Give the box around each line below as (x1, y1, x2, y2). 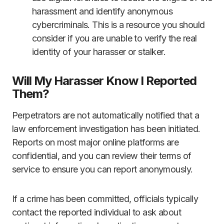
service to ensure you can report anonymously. (12, 164, 193, 175)
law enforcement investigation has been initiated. (12, 123, 200, 134)
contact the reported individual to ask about (12, 207, 181, 218)
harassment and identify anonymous (32, 6, 173, 17)
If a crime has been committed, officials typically (12, 193, 198, 204)
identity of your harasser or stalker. (32, 46, 166, 57)
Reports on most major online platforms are (12, 137, 179, 148)
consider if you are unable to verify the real (32, 33, 197, 44)
